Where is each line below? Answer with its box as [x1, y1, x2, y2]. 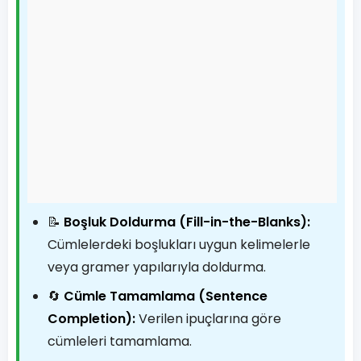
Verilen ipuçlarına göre [135, 309, 281, 328]
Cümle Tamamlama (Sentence [64, 287, 268, 305]
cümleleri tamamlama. [48, 332, 192, 351]
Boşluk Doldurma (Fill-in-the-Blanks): [64, 213, 310, 231]
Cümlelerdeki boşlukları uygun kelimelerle [48, 235, 310, 254]
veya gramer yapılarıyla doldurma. [48, 258, 266, 276]
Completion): [48, 309, 135, 328]
